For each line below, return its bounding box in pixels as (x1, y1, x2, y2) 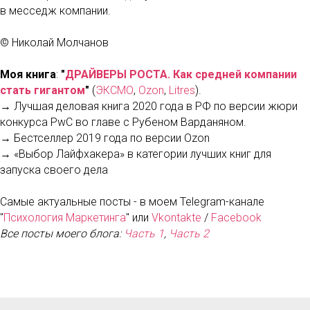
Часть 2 (169, 227, 209, 240)
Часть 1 (124, 227, 164, 240)
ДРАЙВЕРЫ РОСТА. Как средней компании (65, 68, 297, 81)
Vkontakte (152, 211, 201, 224)
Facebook (211, 211, 262, 224)
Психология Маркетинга (3, 211, 126, 224)
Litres (169, 84, 195, 97)
